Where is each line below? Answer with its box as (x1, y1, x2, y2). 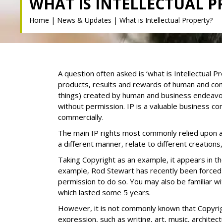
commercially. (58, 112, 104, 122)
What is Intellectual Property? (119, 15, 213, 25)
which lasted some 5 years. (58, 187, 151, 197)
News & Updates (57, 15, 111, 25)
